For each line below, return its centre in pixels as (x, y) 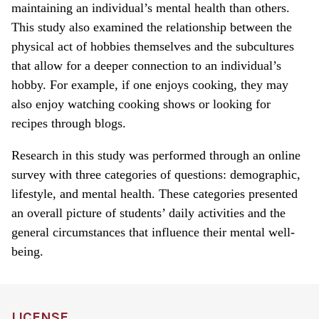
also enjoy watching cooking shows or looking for (141, 104)
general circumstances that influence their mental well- (153, 232)
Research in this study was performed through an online (156, 155)
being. (27, 251)
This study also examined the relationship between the (152, 27)
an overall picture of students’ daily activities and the (148, 213)
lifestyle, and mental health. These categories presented (155, 193)
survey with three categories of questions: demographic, (156, 174)
